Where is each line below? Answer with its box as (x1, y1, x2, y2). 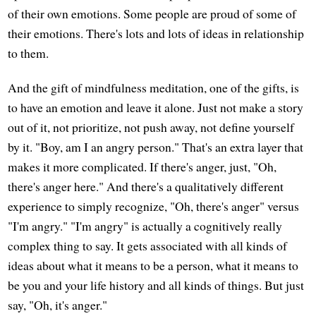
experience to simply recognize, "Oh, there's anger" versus (8, 197, 300, 214)
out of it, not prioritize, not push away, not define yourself (8, 118, 295, 135)
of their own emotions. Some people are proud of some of (8, 4, 297, 22)
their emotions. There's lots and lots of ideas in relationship (8, 24, 305, 42)
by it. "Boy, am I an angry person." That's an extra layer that (8, 138, 304, 155)
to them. (8, 44, 49, 61)
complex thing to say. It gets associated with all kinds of (8, 236, 288, 254)
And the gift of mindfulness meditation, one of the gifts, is (8, 78, 300, 96)
